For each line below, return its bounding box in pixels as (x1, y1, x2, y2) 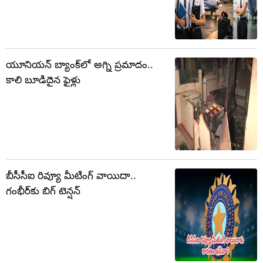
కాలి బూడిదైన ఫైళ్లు (6, 75, 80, 86)
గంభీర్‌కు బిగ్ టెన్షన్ (6, 186, 80, 197)
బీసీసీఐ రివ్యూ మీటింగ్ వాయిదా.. (6, 170, 136, 182)
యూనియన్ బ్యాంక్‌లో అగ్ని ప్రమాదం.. (6, 59, 153, 71)
